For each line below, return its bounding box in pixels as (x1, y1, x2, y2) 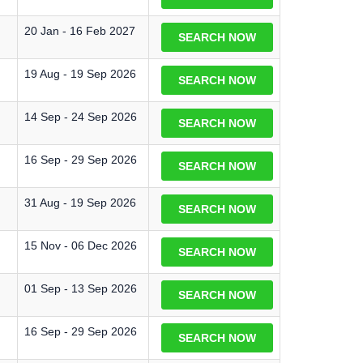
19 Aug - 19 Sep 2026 (24, 67, 136, 80)
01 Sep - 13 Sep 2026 (24, 282, 137, 295)
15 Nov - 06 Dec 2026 (24, 239, 137, 252)
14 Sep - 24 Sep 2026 (24, 110, 137, 123)
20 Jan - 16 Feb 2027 (24, 24, 135, 37)
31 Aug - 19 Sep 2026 (24, 196, 136, 209)
